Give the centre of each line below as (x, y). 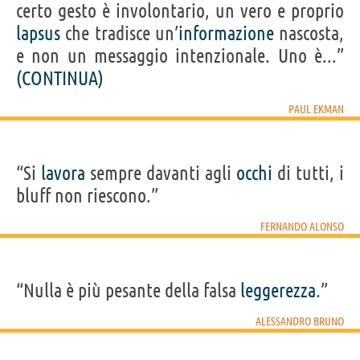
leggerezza (278, 290)
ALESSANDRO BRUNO (300, 321)
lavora (63, 173)
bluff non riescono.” (87, 195)
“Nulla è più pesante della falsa (128, 290)
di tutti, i (308, 173)
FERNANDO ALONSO (302, 226)
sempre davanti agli (161, 173)
